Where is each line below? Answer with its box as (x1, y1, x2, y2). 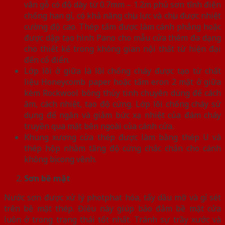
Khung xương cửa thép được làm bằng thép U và (24, 131, 221, 143)
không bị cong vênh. (24, 153, 96, 165)
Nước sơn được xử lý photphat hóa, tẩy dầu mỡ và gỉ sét (4, 191, 221, 203)
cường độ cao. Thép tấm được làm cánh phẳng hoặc (24, 21, 221, 32)
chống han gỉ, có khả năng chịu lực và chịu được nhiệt (24, 10, 221, 21)
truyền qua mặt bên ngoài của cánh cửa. (24, 120, 174, 132)
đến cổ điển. (24, 54, 70, 65)
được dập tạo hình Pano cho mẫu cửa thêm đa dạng (24, 32, 221, 43)
